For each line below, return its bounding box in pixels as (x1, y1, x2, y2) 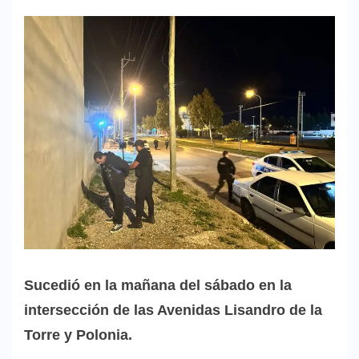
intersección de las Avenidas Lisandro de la (24, 301, 322, 318)
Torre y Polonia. (24, 326, 132, 343)
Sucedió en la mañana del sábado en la (24, 276, 292, 293)
